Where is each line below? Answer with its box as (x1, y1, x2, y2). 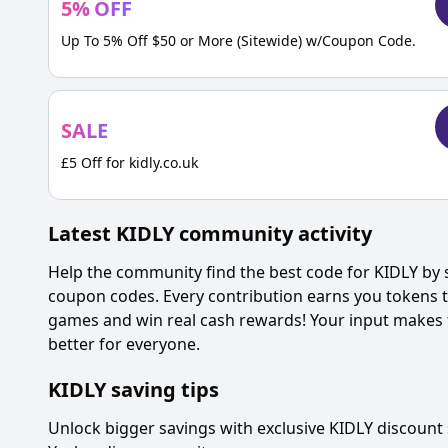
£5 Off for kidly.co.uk (61, 153, 198, 172)
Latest (48, 220, 116, 247)
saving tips (111, 376, 219, 403)
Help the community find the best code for (48, 261, 374, 283)
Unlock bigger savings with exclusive (48, 417, 329, 439)
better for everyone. (48, 333, 200, 355)
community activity (174, 220, 372, 247)
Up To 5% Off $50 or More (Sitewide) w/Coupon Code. (61, 31, 416, 50)
